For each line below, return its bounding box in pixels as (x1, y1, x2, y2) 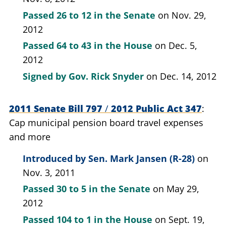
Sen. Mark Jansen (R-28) (88, 152, 195, 164)
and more (9, 130, 50, 143)
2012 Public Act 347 (108, 102, 202, 115)
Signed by (23, 70, 69, 82)
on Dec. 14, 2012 (146, 70, 216, 82)
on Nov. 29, (158, 9, 206, 21)
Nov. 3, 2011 (23, 166, 75, 179)
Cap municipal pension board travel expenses (9, 116, 203, 129)
